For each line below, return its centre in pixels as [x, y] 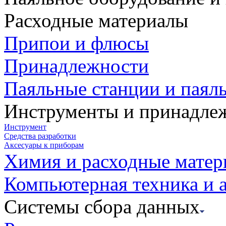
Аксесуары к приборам [44, 145]
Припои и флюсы [76, 43]
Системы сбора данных [102, 206]
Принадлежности [76, 66]
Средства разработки [40, 136]
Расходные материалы [96, 20]
